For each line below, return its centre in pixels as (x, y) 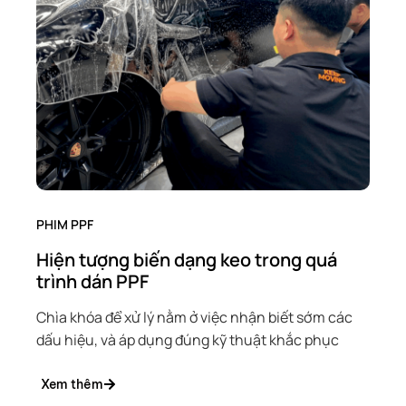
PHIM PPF (65, 224)
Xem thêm (72, 384)
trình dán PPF (92, 281)
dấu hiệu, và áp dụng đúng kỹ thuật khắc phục (188, 340)
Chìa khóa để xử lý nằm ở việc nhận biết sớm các (194, 317)
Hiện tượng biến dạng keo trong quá (187, 260)
